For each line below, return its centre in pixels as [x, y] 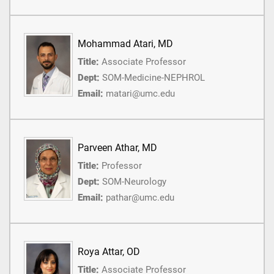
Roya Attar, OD [109, 251]
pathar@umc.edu [140, 197]
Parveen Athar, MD [117, 147]
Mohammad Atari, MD [125, 43]
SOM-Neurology [134, 181]
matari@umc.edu [140, 93]
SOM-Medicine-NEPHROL [154, 77]
